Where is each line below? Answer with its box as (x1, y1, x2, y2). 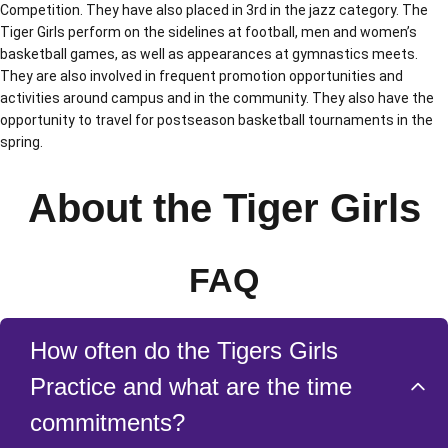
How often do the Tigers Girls (30, 337, 338, 364)
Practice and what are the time (30, 373, 352, 400)
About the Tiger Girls (27, 186, 421, 230)
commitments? (30, 409, 185, 436)
